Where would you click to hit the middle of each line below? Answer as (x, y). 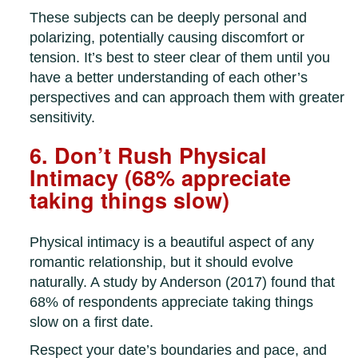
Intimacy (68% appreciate (161, 178)
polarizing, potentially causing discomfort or (167, 38)
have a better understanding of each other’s (169, 78)
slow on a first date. (92, 322)
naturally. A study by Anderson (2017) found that (183, 282)
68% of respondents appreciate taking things (172, 302)
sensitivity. (63, 118)
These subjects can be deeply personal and (169, 18)
